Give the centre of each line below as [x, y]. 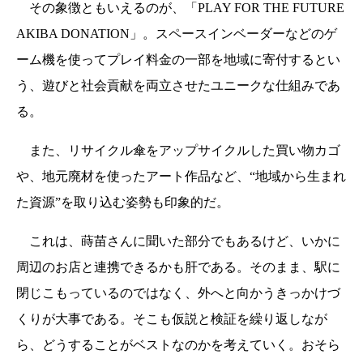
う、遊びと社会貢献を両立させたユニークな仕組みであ [178, 85]
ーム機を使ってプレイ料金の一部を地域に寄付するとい [178, 59]
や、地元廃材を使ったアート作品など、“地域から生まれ [181, 176]
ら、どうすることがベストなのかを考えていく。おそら [178, 344]
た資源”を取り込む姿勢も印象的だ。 [123, 202]
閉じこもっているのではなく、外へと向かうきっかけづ [178, 293]
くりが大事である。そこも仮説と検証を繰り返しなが [172, 318]
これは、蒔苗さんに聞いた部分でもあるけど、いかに [178, 241]
